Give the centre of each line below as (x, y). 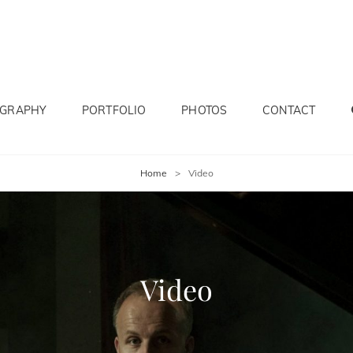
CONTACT (289, 110)
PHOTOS (204, 110)
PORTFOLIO (114, 110)
